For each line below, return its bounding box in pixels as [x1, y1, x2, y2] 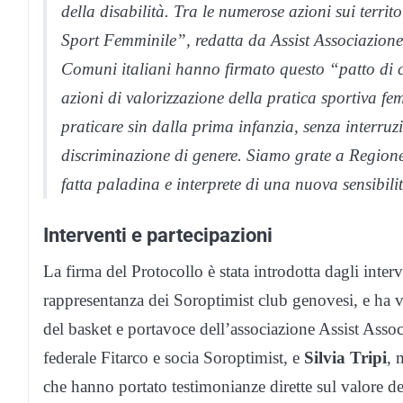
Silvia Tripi [304, 347, 387, 367]
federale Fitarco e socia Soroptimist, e [43, 347, 304, 367]
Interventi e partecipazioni [43, 222, 273, 246]
